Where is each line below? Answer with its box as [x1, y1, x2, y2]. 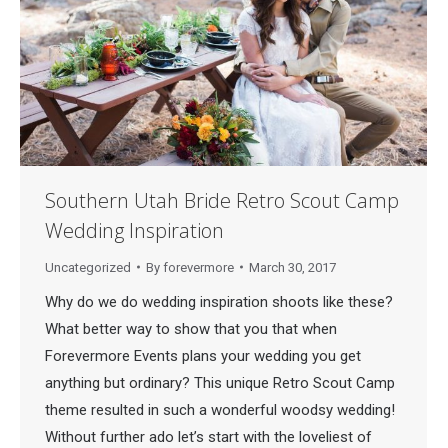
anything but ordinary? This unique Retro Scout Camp [45, 373, 395, 392]
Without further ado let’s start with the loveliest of [45, 427, 372, 446]
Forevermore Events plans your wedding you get [45, 346, 361, 365]
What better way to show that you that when [45, 319, 337, 338]
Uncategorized [45, 259, 131, 275]
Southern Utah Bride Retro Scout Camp [45, 186, 399, 214]
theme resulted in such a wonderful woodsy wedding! [45, 400, 395, 419]
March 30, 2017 [249, 259, 336, 275]
